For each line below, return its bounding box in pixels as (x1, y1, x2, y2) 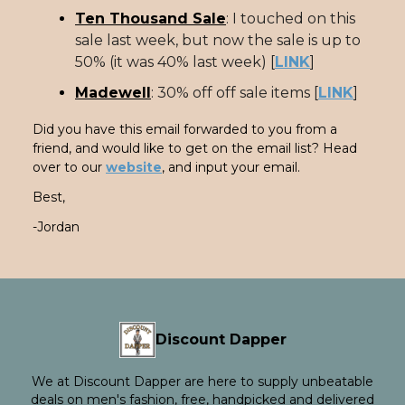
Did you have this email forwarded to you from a (33, 120, 337, 137)
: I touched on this (226, 9, 355, 27)
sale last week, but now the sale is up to (75, 31, 361, 49)
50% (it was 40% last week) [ (75, 52, 275, 71)
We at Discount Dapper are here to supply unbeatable (32, 373, 373, 390)
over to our (33, 158, 106, 175)
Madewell (75, 83, 151, 101)
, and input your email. (162, 158, 300, 175)
